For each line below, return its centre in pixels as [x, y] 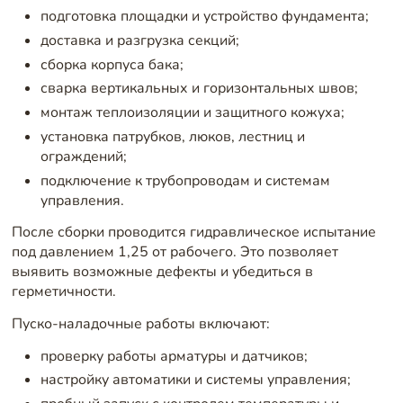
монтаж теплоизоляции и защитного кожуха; [192, 113]
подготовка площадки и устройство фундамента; [204, 16]
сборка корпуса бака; [112, 64]
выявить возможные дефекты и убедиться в [162, 272]
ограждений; [83, 156]
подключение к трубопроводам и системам [185, 180]
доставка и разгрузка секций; [139, 40]
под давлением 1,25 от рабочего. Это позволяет [175, 252]
